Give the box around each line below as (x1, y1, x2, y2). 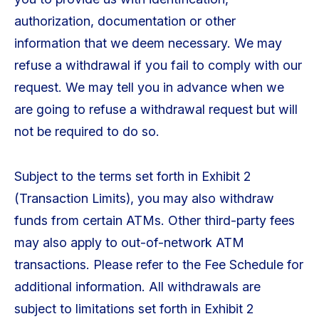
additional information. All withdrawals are (14, 278, 261, 294)
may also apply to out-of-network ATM (14, 234, 244, 250)
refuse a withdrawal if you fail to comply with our (14, 57, 302, 73)
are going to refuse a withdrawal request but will (14, 101, 298, 117)
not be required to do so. (14, 123, 159, 139)
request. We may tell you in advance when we (14, 79, 284, 95)
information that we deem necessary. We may (14, 35, 282, 51)
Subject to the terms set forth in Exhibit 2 (14, 168, 251, 184)
